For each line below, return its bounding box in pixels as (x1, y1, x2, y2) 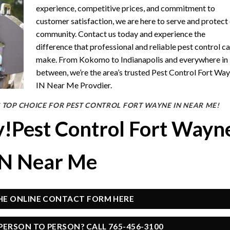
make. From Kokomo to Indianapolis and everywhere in (36, 54, 228, 64)
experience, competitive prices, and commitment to (36, 3, 215, 13)
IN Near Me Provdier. (36, 80, 112, 90)
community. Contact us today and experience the (36, 28, 205, 39)
